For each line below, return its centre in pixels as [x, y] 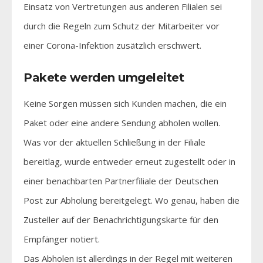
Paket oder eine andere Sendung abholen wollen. [122, 122]
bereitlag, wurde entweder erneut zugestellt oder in [129, 161]
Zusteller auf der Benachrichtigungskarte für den [121, 219]
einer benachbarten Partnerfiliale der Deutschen [121, 181]
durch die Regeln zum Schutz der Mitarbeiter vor [122, 26]
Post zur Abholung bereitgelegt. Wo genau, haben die [131, 200]
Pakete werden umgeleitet [104, 77]
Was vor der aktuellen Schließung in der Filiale [114, 142]
